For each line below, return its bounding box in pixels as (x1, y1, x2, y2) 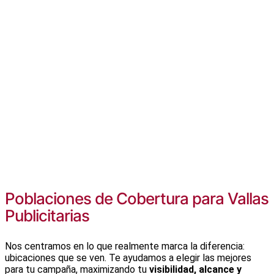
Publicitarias (5, 206, 89, 225)
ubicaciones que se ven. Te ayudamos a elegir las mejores (5, 251, 251, 264)
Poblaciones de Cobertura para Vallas (5, 188, 268, 208)
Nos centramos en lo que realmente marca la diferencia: (5, 240, 245, 252)
